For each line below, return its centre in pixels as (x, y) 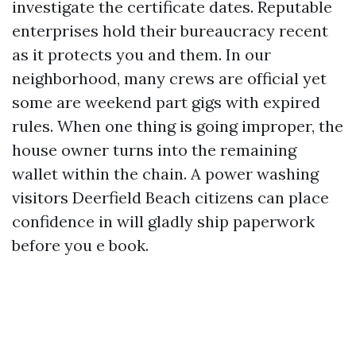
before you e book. (80, 245)
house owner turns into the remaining (154, 150)
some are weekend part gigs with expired (166, 102)
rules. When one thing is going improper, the (178, 126)
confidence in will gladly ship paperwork (163, 221)
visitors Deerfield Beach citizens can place (170, 197)
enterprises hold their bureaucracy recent (170, 31)
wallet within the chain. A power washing (165, 174)
